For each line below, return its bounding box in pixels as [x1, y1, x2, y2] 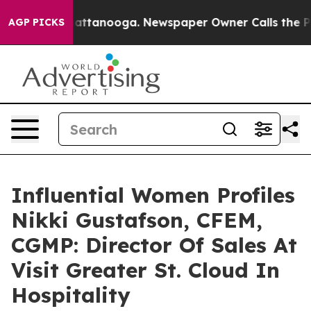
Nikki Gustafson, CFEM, [11, 207, 262, 233]
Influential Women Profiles [11, 182, 295, 208]
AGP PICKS [8, 16, 65, 28]
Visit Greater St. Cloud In [11, 257, 280, 283]
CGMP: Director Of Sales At [11, 232, 297, 258]
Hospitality [11, 282, 131, 308]
